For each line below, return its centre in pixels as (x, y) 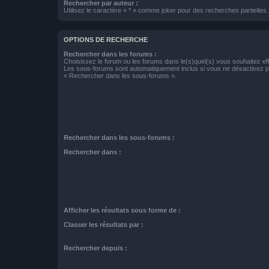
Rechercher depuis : (95, 248)
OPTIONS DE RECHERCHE (106, 39)
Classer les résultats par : (104, 225)
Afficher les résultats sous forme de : (122, 210)
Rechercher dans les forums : (110, 54)
